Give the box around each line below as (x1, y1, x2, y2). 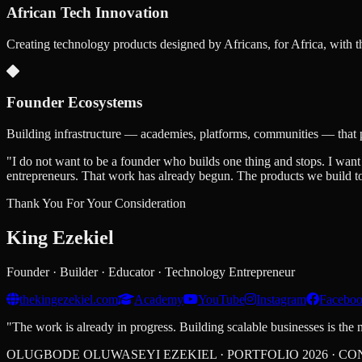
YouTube (198, 292, 245, 306)
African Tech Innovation (6, 3, 169, 21)
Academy (134, 292, 183, 306)
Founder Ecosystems (6, 94, 142, 112)
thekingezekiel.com (19, 292, 118, 306)
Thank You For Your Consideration (6, 196, 186, 211)
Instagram (256, 292, 306, 306)
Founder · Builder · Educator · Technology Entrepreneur (6, 264, 295, 279)
